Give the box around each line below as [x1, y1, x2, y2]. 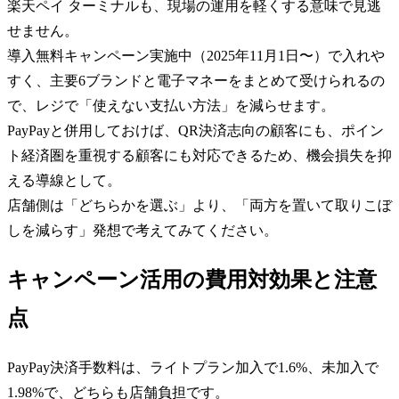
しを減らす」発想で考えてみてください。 [7, 222, 278, 238]
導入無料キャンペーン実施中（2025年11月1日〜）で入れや [7, 47, 385, 63]
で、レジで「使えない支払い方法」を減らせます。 [7, 97, 335, 113]
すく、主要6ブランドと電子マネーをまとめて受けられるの [7, 72, 385, 88]
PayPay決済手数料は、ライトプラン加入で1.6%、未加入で [7, 359, 379, 375]
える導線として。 [7, 172, 121, 188]
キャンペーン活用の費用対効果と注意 [7, 267, 377, 291]
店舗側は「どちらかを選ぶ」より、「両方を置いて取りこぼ [7, 197, 392, 213]
